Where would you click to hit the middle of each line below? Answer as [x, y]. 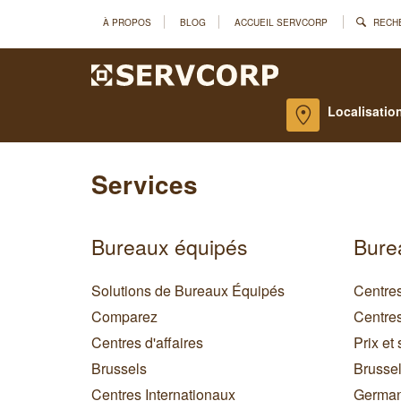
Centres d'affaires [147, 343]
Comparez [124, 317]
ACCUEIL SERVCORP [281, 21]
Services [145, 184]
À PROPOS [127, 21]
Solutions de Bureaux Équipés [188, 291]
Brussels [119, 369]
